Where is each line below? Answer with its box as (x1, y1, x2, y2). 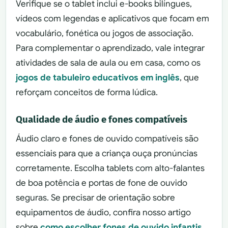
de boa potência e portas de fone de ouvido (16, 177, 188, 188)
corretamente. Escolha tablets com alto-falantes (16, 162, 205, 174)
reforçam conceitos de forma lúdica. (16, 87, 158, 98)
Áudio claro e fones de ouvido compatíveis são (16, 133, 199, 144)
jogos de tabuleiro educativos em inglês (16, 72, 180, 83)
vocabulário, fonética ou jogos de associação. (16, 27, 194, 39)
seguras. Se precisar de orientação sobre (16, 192, 176, 203)
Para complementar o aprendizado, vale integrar (16, 42, 205, 53)
